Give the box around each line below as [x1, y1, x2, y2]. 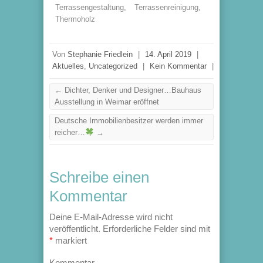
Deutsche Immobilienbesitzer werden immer [55, 116, 203, 125]
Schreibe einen [49, 168, 149, 186]
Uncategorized [89, 62, 137, 70]
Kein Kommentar [150, 62, 207, 70]
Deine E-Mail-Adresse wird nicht [49, 212, 173, 222]
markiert [53, 235, 87, 245]
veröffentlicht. [49, 224, 100, 234]
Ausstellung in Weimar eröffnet [55, 97, 159, 106]
